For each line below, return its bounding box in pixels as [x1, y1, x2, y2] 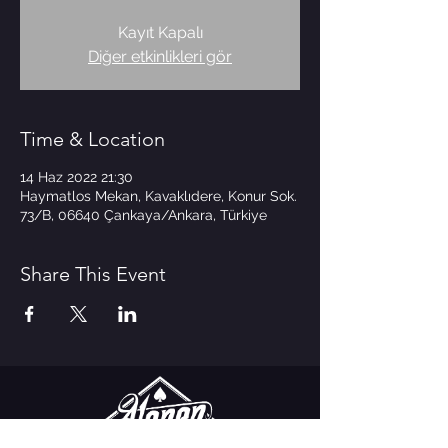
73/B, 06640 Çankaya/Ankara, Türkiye [20, 207, 267, 223]
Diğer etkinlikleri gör [88, 47, 232, 66]
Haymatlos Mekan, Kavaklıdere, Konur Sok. [20, 188, 297, 204]
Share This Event [20, 262, 166, 286]
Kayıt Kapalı [117, 23, 203, 42]
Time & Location [20, 127, 165, 151]
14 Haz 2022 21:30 [20, 169, 133, 185]
